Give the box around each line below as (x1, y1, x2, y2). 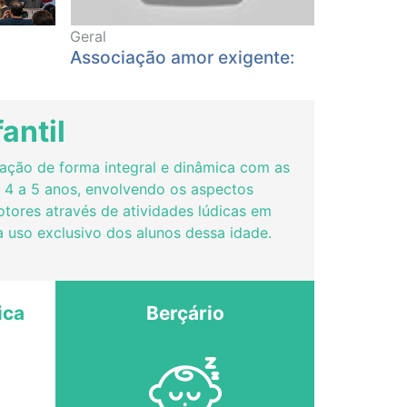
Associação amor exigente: (70, 46, 294, 69)
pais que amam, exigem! (70, 67, 272, 90)
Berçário (145, 301, 224, 324)
